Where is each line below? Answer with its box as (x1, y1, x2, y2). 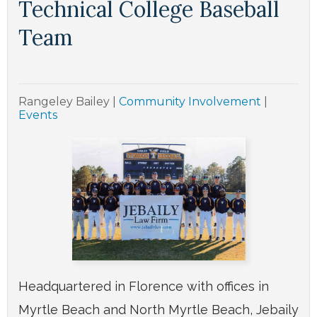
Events (18, 108, 57, 122)
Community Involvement (119, 94, 261, 108)
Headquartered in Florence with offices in (18, 278, 269, 294)
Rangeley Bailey (18, 94, 113, 108)
